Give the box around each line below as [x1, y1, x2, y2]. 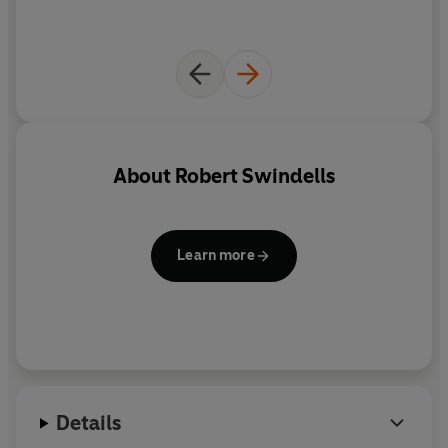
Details [56, 411, 122, 436]
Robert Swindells [175, 164, 335, 189]
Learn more [177, 246, 255, 264]
